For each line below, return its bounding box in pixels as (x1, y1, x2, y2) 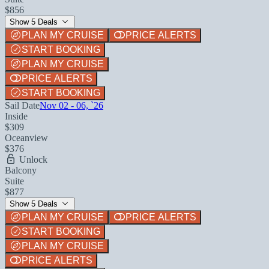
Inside (5, 110, 28, 121)
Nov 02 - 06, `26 (40, 100, 103, 110)
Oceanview (5, 132, 48, 143)
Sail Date (5, 100, 40, 110)
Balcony (5, 165, 37, 175)
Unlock (17, 154, 47, 165)
